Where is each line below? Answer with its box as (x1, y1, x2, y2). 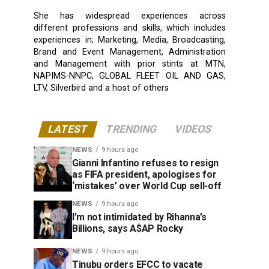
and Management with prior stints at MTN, (34, 58, 226, 69)
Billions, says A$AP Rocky (72, 222, 183, 234)
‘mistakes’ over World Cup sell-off (72, 180, 222, 192)
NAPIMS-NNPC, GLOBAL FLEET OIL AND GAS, (34, 70, 226, 81)
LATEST (46, 122, 89, 135)
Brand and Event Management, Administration (34, 46, 226, 57)
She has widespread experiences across (34, 10, 226, 21)
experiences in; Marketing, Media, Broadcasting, (34, 34, 226, 45)
